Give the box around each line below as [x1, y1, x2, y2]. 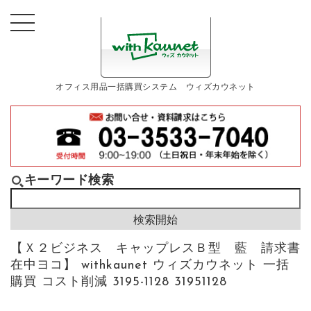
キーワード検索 [24, 174, 115, 188]
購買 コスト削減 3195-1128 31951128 [10, 276, 227, 289]
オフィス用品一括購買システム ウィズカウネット [56, 83, 255, 92]
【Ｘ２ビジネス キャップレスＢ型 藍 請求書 [10, 243, 301, 255]
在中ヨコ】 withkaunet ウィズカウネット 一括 [10, 260, 289, 272]
